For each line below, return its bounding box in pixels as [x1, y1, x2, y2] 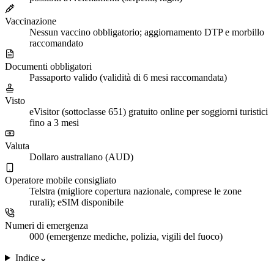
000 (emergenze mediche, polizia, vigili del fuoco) [29, 231, 223, 242]
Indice [15, 252, 39, 263]
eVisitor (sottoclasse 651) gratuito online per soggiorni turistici [29, 106, 268, 117]
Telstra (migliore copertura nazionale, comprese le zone [29, 185, 242, 196]
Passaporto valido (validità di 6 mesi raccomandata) [29, 72, 227, 83]
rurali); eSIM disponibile [29, 196, 124, 207]
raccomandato [29, 37, 83, 48]
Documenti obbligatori [5, 61, 92, 72]
